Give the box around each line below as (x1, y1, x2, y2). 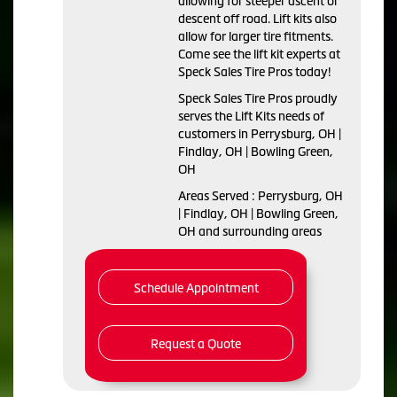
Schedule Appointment (133, 280, 259, 295)
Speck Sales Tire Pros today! (178, 64, 331, 79)
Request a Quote (151, 336, 241, 351)
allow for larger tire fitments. (178, 28, 333, 43)
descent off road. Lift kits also (178, 11, 337, 26)
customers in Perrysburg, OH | (178, 126, 341, 141)
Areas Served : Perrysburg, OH (178, 188, 343, 203)
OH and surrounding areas (178, 223, 322, 238)
